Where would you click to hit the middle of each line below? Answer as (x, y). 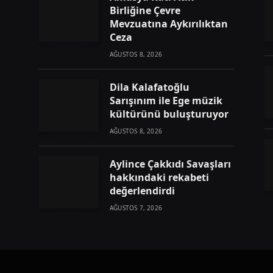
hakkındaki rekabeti (159, 178)
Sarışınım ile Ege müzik (166, 101)
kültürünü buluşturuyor (169, 114)
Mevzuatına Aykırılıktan (169, 24)
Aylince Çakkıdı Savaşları (170, 164)
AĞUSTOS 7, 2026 (136, 208)
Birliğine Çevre (145, 11)
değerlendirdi (142, 191)
